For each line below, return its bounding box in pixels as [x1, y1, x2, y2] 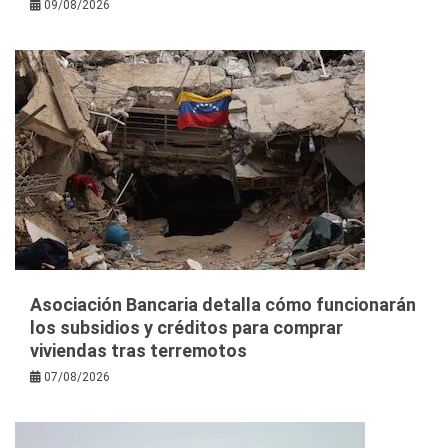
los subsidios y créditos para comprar [30, 316, 343, 338]
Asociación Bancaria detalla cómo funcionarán [30, 293, 416, 315]
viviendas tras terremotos [30, 339, 247, 361]
